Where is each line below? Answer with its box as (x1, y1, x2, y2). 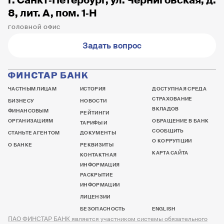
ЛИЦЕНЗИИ (80, 193, 110, 200)
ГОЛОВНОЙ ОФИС (8, 24, 60, 30)
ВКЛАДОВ (152, 105, 179, 112)
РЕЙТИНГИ (80, 109, 109, 116)
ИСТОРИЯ (80, 85, 106, 92)
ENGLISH (152, 205, 175, 212)
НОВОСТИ (80, 97, 107, 104)
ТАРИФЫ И (80, 119, 107, 126)
